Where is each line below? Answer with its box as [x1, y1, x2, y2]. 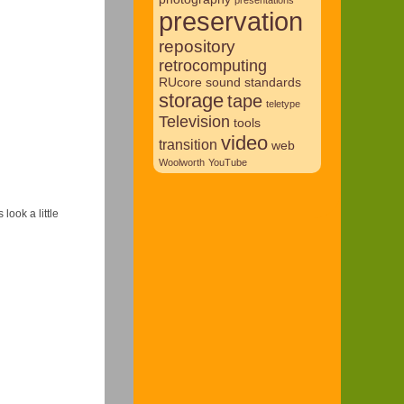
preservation [158, 5, 303, 36]
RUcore [158, 75, 202, 89]
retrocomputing [158, 56, 267, 75]
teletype [265, 97, 300, 109]
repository [158, 36, 235, 56]
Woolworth [158, 156, 205, 168]
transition [158, 136, 217, 152]
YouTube [207, 156, 247, 168]
